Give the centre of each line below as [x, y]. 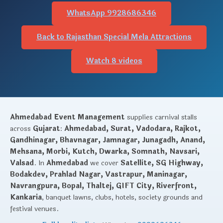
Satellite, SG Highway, [162, 163]
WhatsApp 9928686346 [111, 13]
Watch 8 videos [114, 61]
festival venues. [34, 209]
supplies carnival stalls [161, 117]
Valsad [22, 163]
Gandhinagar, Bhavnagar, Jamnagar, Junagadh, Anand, [108, 140]
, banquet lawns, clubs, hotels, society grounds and [122, 197]
